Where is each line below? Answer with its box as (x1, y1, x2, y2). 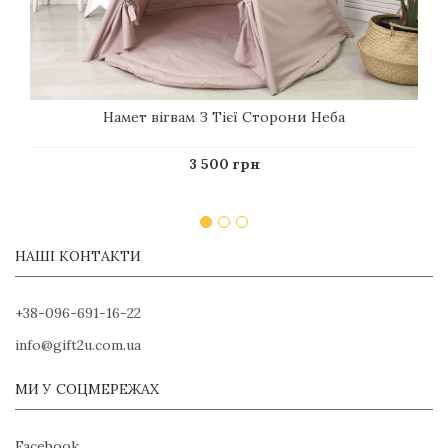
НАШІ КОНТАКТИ (15, 246, 141, 265)
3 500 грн (188, 154, 260, 173)
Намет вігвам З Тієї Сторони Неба (103, 107, 345, 126)
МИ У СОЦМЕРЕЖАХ (15, 379, 159, 398)
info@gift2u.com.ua (15, 335, 141, 354)
